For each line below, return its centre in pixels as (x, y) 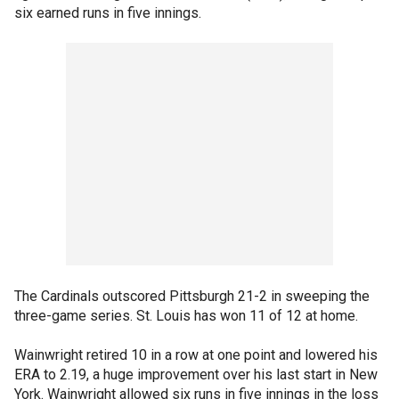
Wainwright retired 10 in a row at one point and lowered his (196, 355)
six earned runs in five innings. (108, 13)
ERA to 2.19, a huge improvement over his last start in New (196, 375)
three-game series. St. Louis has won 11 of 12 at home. (186, 316)
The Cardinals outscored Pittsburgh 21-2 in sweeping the (192, 296)
